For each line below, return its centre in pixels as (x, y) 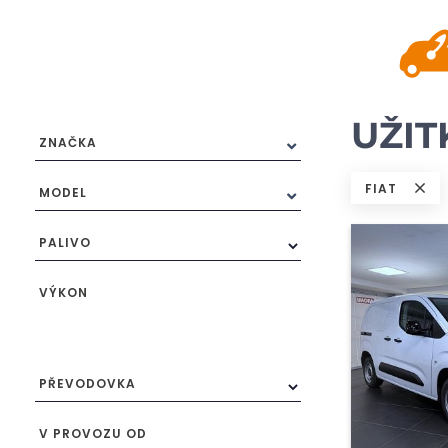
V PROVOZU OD (93, 433)
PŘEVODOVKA (87, 383)
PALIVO (65, 242)
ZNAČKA (68, 142)
